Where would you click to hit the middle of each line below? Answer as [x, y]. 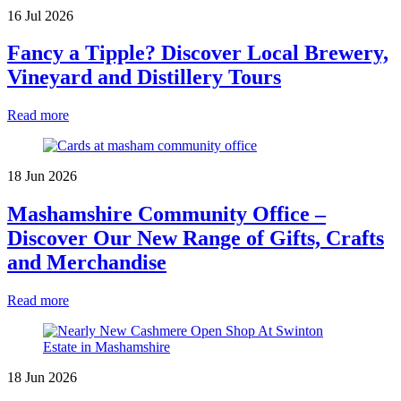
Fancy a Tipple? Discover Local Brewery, [198, 53]
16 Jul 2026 [40, 15]
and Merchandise [87, 263]
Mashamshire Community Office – [166, 214]
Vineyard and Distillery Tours [144, 77]
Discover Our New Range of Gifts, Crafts [196, 239]
